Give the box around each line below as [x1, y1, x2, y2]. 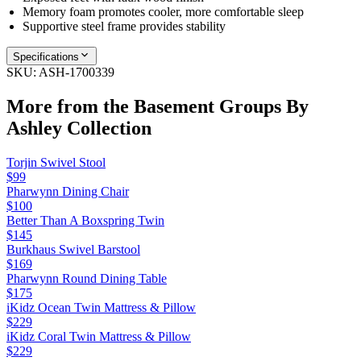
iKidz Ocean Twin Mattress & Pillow [6, 300, 196, 314]
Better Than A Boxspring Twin [6, 213, 164, 227]
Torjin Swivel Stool [6, 155, 106, 169]
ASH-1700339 [39, 64, 114, 79]
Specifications [13, 50, 79, 63]
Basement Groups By [134, 95, 309, 117]
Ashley [6, 117, 62, 139]
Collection [62, 117, 151, 139]
